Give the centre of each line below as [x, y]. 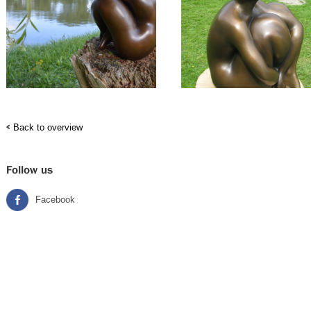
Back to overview [48, 128]
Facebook [55, 200]
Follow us [29, 170]
